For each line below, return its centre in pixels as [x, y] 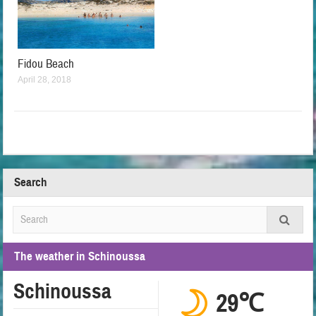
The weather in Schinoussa [80, 257]
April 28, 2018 [45, 80]
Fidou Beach [46, 64]
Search [31, 183]
